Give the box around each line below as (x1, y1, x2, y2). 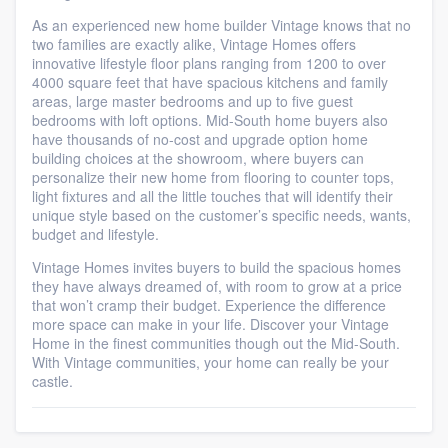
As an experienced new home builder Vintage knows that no (32, 15, 411, 35)
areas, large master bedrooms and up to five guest (32, 91, 353, 111)
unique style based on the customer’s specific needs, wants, (32, 205, 411, 225)
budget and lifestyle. (32, 224, 159, 244)
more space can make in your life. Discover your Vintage (32, 314, 389, 334)
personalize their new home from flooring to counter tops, (32, 167, 394, 187)
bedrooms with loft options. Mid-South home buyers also (32, 110, 388, 130)
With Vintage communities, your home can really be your (32, 352, 389, 372)
